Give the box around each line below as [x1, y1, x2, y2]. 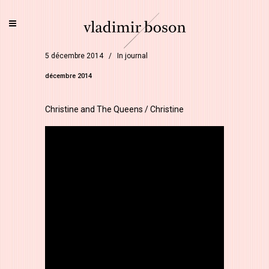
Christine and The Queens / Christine [45, 104, 184, 114]
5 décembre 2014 [45, 52, 103, 60]
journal [125, 52, 148, 60]
